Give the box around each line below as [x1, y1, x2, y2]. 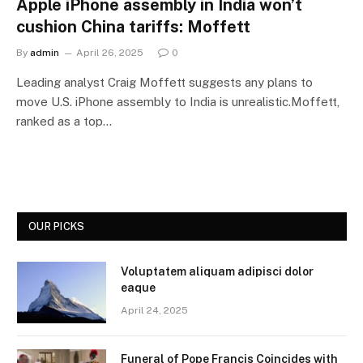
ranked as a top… [16, 113, 112, 128]
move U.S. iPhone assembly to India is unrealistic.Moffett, [16, 94, 340, 109]
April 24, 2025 [121, 304, 188, 316]
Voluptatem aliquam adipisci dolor [121, 264, 314, 278]
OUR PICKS [28, 220, 85, 233]
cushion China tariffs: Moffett [16, 16, 250, 36]
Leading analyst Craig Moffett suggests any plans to [16, 75, 313, 89]
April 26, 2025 [76, 46, 143, 58]
